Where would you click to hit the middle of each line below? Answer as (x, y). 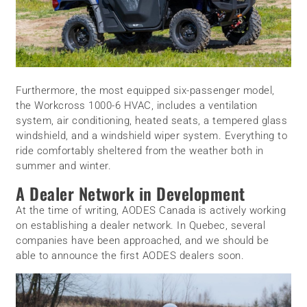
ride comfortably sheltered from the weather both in (140, 150)
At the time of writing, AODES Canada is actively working (151, 210)
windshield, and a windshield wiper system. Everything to (152, 135)
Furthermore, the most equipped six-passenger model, (145, 90)
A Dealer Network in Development (131, 193)
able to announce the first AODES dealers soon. (130, 255)
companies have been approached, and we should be (143, 240)
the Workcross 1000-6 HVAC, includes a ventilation (137, 105)
